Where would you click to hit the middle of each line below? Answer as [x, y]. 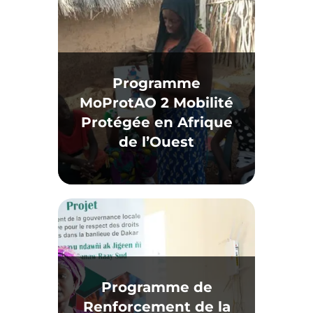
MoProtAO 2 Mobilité [156, 103]
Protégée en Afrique [156, 122]
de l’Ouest [156, 142]
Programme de [156, 287]
